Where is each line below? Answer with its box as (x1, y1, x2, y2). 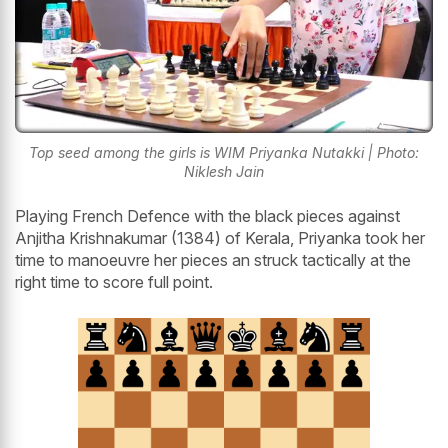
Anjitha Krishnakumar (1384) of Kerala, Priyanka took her (15, 228, 425, 249)
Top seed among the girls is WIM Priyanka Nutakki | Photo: (29, 144, 419, 162)
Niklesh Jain (184, 163, 264, 181)
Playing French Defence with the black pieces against (15, 206, 400, 227)
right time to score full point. (15, 272, 213, 293)
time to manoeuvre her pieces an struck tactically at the (15, 250, 411, 271)
